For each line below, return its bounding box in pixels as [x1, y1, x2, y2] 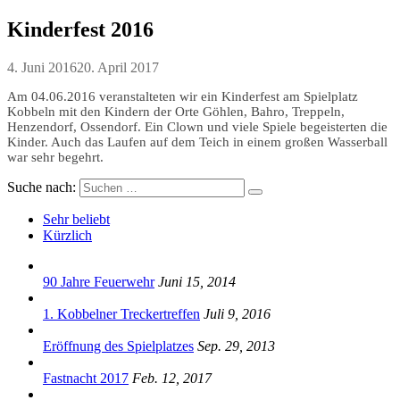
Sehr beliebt [43, 211, 110, 227]
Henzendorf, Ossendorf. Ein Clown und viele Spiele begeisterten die [7, 119, 387, 134]
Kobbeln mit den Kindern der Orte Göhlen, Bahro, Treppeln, [7, 104, 345, 119]
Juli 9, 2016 [204, 305, 271, 321]
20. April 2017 [77, 59, 159, 75]
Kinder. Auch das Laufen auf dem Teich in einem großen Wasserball [7, 134, 387, 149]
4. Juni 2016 [7, 59, 77, 75]
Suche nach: [7, 179, 76, 195]
